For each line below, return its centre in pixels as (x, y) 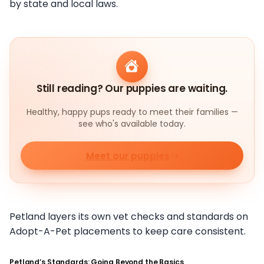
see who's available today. (132, 124)
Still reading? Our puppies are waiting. (132, 89)
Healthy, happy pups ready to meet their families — (132, 112)
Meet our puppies (128, 156)
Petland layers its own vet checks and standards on (129, 217)
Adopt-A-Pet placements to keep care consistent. (128, 232)
